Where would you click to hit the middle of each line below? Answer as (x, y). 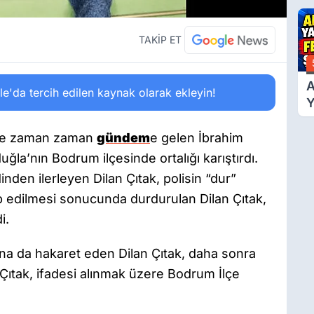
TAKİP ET (160, 40)
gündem (123, 138)
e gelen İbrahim (197, 138)
